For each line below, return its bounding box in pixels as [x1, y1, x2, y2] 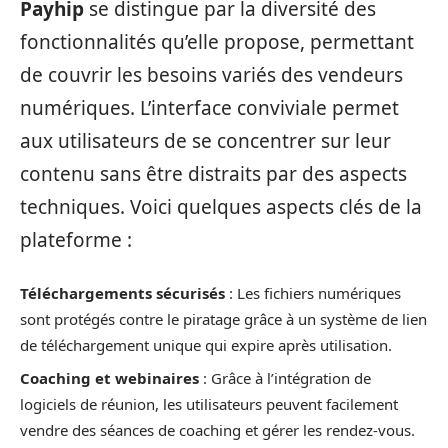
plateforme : [20, 227, 132, 253]
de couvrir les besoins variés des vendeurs [20, 62, 403, 88]
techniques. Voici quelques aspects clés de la [20, 194, 422, 220]
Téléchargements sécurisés [20, 282, 225, 303]
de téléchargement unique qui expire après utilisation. [20, 334, 392, 355]
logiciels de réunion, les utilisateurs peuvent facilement [20, 394, 398, 414]
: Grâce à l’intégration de [199, 368, 371, 388]
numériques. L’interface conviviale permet [20, 95, 399, 121]
